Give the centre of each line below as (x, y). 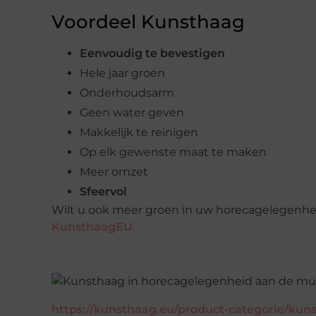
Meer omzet (114, 172)
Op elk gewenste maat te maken (173, 152)
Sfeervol (103, 192)
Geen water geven (132, 113)
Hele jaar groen (122, 73)
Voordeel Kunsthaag (148, 22)
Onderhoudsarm (127, 93)
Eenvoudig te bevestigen (152, 54)
